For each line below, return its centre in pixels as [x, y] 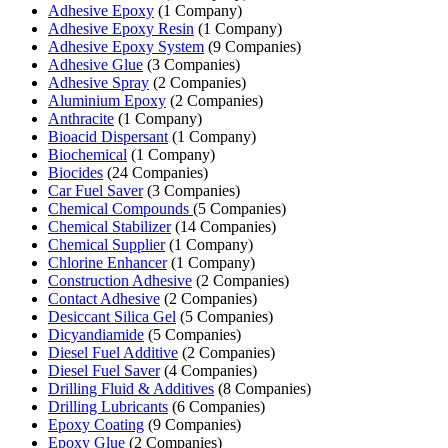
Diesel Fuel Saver [104, 370]
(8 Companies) [262, 388]
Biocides [75, 172]
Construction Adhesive [120, 280]
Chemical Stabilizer [109, 226]
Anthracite [81, 118]
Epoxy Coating [96, 424]
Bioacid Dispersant [108, 136]
